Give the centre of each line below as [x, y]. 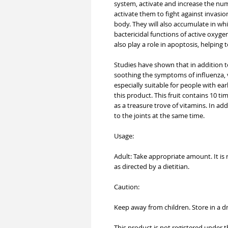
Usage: [124, 136]
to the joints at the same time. [159, 116]
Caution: [127, 187]
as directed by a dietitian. [152, 166]
